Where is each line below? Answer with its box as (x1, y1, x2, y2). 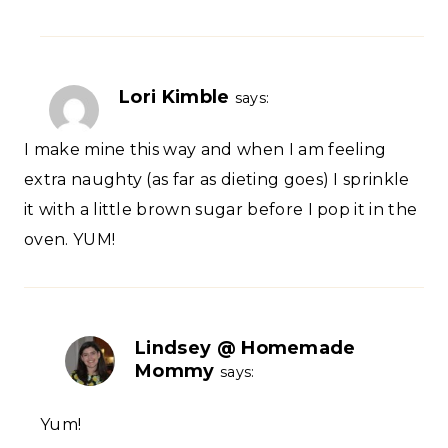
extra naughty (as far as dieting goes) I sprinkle (24, 170, 410, 190)
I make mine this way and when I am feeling (24, 140, 387, 160)
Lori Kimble (119, 86, 230, 108)
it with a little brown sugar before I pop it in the (24, 200, 418, 220)
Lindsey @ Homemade (135, 337, 356, 359)
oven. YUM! (24, 230, 116, 250)
